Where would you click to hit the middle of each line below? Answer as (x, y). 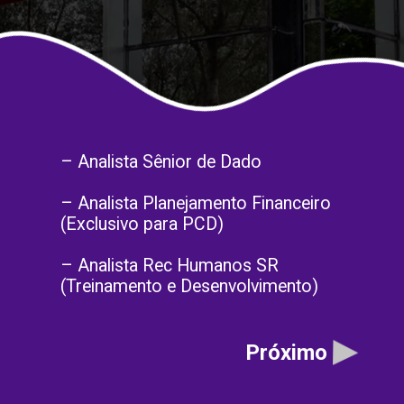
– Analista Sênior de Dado (161, 161)
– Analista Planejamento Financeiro (196, 203)
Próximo (286, 352)
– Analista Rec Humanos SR (170, 265)
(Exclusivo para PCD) (142, 224)
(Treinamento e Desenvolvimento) (190, 286)
